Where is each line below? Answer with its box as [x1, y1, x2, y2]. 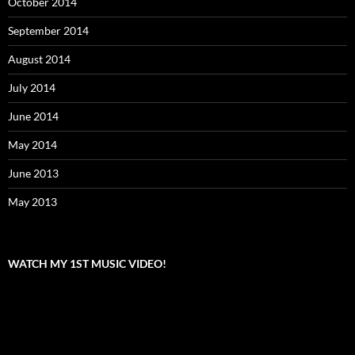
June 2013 [8, 166, 59, 181]
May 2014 [8, 138, 57, 152]
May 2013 [8, 195, 57, 209]
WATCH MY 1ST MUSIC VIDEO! [8, 257, 166, 271]
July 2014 [8, 81, 55, 95]
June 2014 [8, 109, 59, 124]
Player [7, 306, 39, 320]
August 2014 [8, 52, 71, 67]
